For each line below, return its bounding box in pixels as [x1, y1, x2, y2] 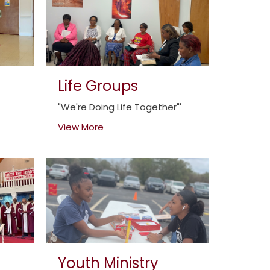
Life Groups [58, 76, 138, 96]
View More [58, 121, 104, 134]
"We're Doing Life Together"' [58, 101, 181, 114]
